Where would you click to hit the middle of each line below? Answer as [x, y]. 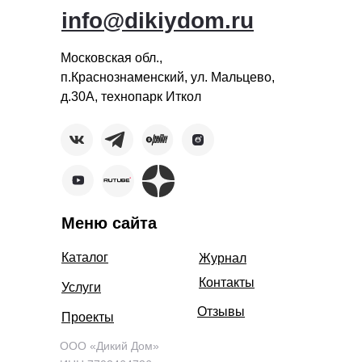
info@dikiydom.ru [158, 21]
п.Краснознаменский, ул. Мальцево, [168, 77]
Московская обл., [112, 58]
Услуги [81, 287]
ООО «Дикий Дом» [109, 346]
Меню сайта [109, 223]
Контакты [227, 282]
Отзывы [221, 311]
